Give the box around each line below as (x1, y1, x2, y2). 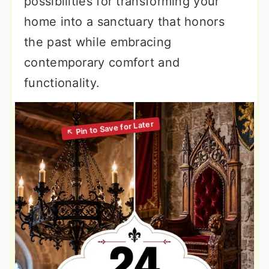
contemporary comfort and (24, 55, 180, 70)
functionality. (24, 76, 100, 90)
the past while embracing (24, 35, 172, 49)
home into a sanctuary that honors (24, 14, 225, 29)
